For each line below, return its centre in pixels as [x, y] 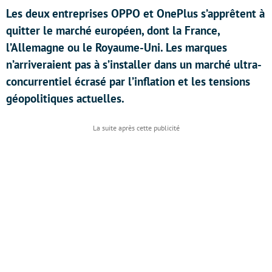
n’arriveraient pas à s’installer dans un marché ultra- [134, 64]
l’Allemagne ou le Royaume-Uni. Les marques [117, 47]
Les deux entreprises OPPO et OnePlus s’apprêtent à [135, 13]
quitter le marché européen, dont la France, [113, 30]
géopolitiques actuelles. [65, 98]
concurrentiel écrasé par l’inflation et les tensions [128, 81]
